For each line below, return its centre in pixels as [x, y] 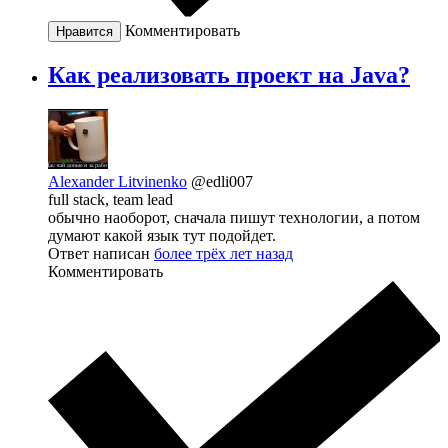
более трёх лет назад [223, 253]
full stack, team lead [110, 199]
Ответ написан [101, 253]
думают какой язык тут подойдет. [162, 235]
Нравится [84, 32]
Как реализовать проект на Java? [229, 75]
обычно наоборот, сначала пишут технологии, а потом [234, 217]
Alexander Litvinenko [117, 181]
